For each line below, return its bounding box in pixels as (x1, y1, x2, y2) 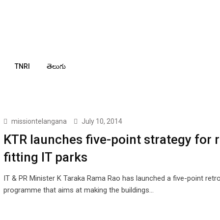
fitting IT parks (3, 150, 87, 165)
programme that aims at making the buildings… (3, 186, 154, 194)
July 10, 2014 (81, 117, 122, 125)
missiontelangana (11, 117, 67, 125)
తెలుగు (47, 62, 66, 70)
